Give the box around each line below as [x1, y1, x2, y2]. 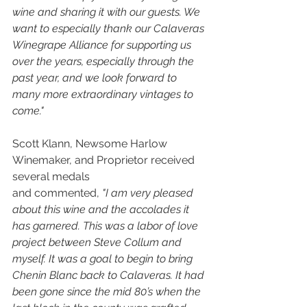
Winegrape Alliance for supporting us [12, 38, 194, 52]
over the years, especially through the [12, 55, 197, 69]
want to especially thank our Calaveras [12, 22, 207, 36]
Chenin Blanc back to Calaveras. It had [12, 269, 207, 282]
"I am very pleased [102, 186, 196, 200]
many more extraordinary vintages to [12, 88, 196, 101]
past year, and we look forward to [12, 71, 180, 85]
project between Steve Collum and [12, 236, 184, 249]
